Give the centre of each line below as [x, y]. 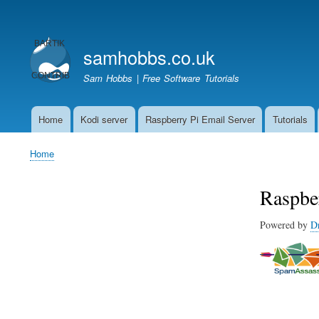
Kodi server [104, 119]
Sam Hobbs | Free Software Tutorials [161, 78]
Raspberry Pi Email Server [200, 119]
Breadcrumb [58, 164]
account [39, 37]
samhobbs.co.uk [149, 57]
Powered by [285, 224]
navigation [46, 140]
